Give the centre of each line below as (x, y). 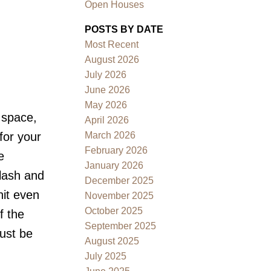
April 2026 (107, 120)
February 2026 (116, 150)
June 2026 (108, 90)
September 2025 (121, 226)
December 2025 (119, 180)
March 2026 (110, 135)
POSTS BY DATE (124, 29)
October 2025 (114, 211)
